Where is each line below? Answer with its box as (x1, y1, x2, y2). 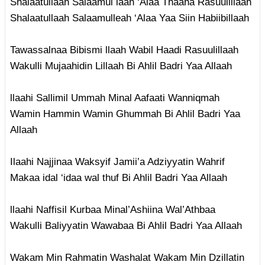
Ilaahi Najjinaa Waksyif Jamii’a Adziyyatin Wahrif (10, 156, 225, 168)
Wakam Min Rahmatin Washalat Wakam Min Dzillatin (10, 252, 244, 264)
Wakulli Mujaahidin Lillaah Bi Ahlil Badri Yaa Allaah (10, 60, 232, 72)
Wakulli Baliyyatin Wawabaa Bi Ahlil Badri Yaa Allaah (10, 220, 242, 232)
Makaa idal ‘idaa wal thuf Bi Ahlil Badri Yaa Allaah (10, 172, 227, 184)
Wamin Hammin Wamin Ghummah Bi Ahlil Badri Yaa (10, 108, 240, 120)
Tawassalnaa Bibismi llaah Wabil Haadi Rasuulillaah (10, 44, 238, 56)
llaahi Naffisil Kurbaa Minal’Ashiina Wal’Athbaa (10, 204, 215, 216)
